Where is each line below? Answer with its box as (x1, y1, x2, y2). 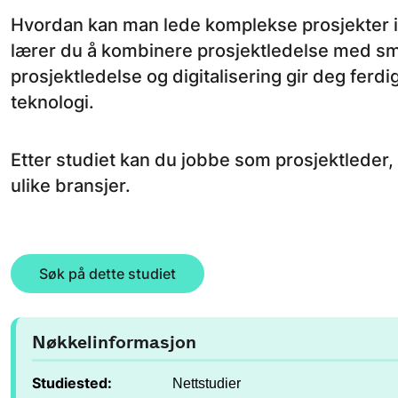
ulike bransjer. (11, 174, 131, 196)
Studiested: (32, 374, 112, 392)
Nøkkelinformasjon (32, 330, 196, 353)
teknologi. (11, 92, 94, 114)
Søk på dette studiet (39, 265, 176, 283)
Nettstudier (172, 375, 241, 391)
